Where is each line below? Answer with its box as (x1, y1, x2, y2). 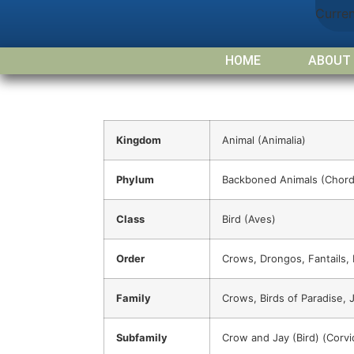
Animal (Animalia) (222, 134, 306, 147)
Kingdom (116, 134, 161, 147)
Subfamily (116, 331, 168, 345)
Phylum (116, 173, 154, 186)
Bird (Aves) (222, 213, 276, 226)
